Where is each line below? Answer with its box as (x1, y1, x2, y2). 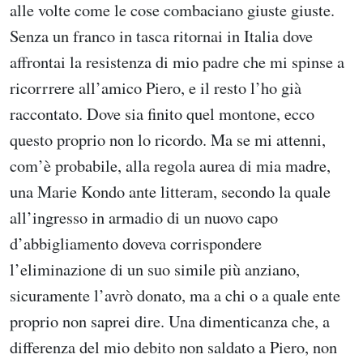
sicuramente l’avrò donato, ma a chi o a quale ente (10, 283, 340, 306)
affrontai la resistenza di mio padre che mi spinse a (10, 49, 344, 73)
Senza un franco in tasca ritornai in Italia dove (10, 23, 313, 47)
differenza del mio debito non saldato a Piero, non (10, 335, 337, 358)
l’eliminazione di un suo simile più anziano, (10, 257, 300, 280)
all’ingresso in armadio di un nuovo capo (10, 205, 278, 228)
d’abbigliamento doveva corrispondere (10, 231, 262, 254)
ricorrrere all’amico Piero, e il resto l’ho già (10, 75, 301, 99)
